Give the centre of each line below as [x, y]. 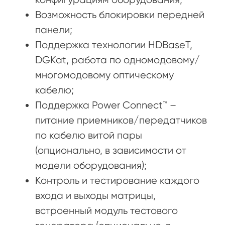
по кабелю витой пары [89, 135]
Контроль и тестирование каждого [117, 180]
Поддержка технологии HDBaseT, [114, 45]
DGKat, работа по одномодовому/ [118, 60]
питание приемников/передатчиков [121, 120]
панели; [54, 30]
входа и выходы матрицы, [95, 195]
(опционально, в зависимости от [111, 150]
